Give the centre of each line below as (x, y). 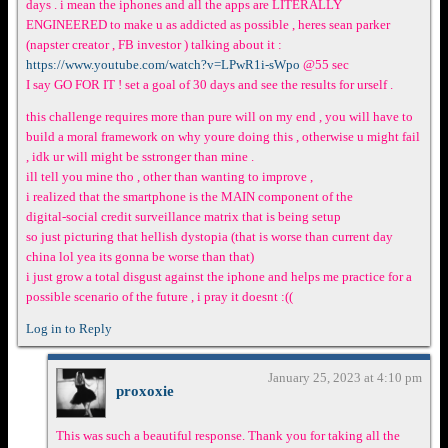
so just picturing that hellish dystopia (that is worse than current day (209, 236)
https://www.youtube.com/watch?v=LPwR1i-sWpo (163, 64)
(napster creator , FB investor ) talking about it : (154, 44)
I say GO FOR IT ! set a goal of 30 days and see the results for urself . (209, 84)
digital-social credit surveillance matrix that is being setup (183, 216)
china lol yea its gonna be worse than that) (140, 256)
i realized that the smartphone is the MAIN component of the (189, 196)
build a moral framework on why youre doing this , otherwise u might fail (223, 136)
